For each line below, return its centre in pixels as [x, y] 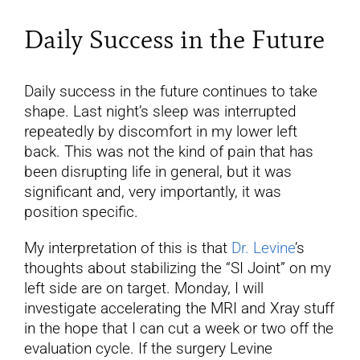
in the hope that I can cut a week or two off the [178, 329]
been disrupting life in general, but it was [157, 172]
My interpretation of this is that [127, 248]
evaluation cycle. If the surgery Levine [148, 349]
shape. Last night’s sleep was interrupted [160, 112]
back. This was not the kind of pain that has [168, 152]
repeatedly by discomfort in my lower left [160, 132]
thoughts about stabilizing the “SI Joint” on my [177, 268]
